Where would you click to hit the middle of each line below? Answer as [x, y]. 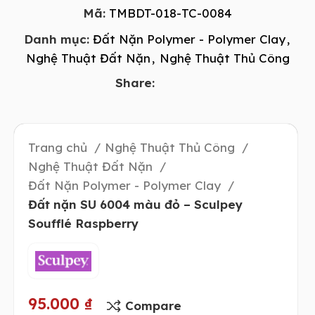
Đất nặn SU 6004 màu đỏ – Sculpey [136, 204]
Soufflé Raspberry [84, 223]
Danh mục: [57, 39]
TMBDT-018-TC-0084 [171, 13]
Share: [135, 83]
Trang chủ [60, 147]
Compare [154, 306]
